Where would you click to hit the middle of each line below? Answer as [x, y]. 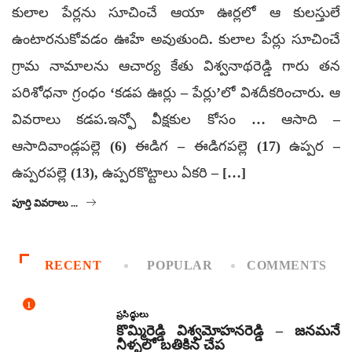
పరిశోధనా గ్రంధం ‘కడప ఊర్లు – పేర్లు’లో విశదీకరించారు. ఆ [176, 93]
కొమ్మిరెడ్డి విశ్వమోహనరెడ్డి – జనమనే [228, 330]
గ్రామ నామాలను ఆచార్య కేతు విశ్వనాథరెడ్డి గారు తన [176, 66]
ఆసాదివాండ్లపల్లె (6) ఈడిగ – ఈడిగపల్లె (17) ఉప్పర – [176, 147]
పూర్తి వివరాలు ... [45, 203]
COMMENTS [287, 266]
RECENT [73, 266]
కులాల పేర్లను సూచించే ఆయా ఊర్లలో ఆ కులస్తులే [176, 13]
